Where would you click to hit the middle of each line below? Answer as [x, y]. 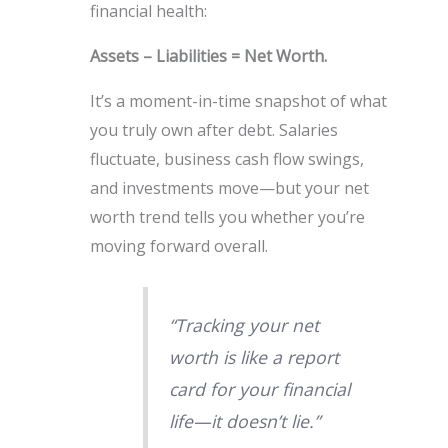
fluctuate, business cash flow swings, [226, 159]
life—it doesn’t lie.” [244, 420]
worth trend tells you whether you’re [227, 217]
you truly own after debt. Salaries [213, 130]
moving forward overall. [178, 246]
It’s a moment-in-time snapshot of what [238, 101]
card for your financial [259, 388]
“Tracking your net [243, 324]
